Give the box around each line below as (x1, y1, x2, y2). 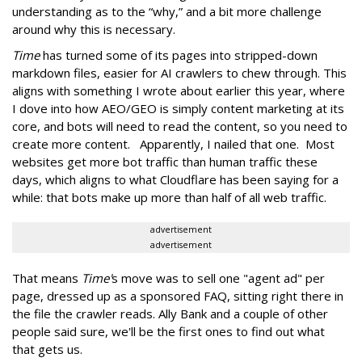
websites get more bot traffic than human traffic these (12, 153, 318, 170)
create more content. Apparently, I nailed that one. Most (12, 135, 335, 152)
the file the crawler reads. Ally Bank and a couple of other (12, 305, 328, 322)
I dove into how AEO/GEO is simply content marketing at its (12, 99, 344, 116)
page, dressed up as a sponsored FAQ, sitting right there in (12, 287, 343, 304)
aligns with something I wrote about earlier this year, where (12, 82, 345, 99)
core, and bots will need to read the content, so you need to (12, 117, 347, 134)
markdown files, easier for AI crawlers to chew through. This (12, 64, 347, 81)
